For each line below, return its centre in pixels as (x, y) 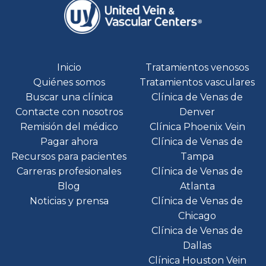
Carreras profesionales (69, 171)
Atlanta (197, 186)
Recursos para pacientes (69, 156)
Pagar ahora (69, 141)
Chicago (197, 216)
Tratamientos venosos (197, 67)
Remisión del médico (69, 126)
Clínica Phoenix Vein (197, 126)
